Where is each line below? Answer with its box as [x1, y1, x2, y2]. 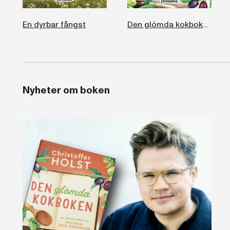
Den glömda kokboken [202, 18, 208, 30]
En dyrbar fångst [22, 18, 86, 30]
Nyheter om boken [22, 83, 110, 98]
